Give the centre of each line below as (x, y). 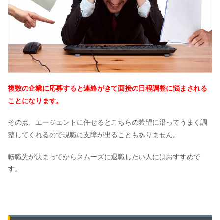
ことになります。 (35, 100)
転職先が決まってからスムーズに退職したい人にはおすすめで (104, 156)
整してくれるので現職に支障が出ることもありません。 (94, 135)
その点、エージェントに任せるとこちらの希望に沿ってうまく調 (108, 123)
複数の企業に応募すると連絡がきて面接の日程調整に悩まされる (108, 88)
